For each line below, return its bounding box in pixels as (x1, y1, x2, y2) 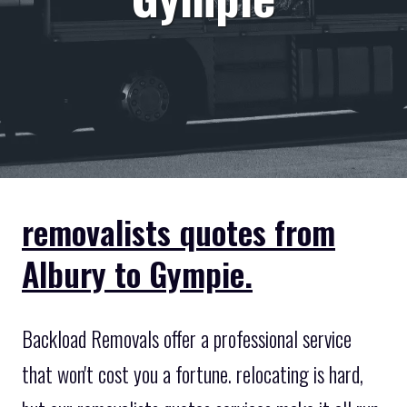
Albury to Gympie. (22, 249, 253, 297)
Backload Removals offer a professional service (22, 323, 352, 354)
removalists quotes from (22, 207, 335, 255)
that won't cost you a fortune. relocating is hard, (22, 358, 363, 390)
